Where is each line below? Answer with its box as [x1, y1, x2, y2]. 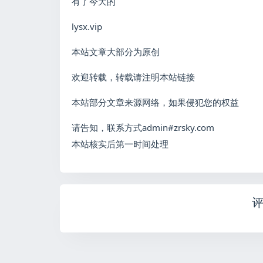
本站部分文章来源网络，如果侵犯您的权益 [72, 96, 239, 108]
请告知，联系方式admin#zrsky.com [72, 122, 214, 133]
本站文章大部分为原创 [72, 46, 160, 58]
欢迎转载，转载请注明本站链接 [72, 71, 195, 83]
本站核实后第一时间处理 [72, 138, 168, 150]
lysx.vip [72, 21, 102, 32]
